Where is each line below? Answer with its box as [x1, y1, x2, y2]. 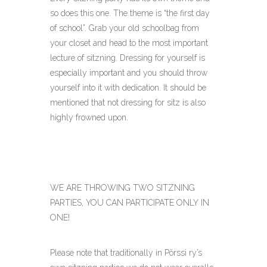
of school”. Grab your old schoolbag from [50, 23, 199, 33]
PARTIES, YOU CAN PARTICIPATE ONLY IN [50, 198, 209, 207]
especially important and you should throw [50, 68, 207, 77]
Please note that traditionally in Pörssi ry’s [50, 248, 202, 257]
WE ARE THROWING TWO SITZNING [50, 183, 195, 193]
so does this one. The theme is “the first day [50, 8, 210, 18]
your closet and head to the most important [50, 38, 208, 48]
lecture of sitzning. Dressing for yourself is [50, 53, 205, 63]
